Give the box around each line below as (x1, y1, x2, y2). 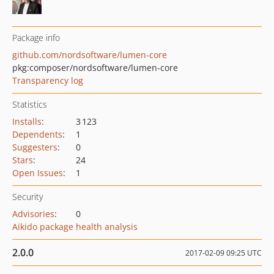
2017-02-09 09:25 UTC (185, 248, 262, 258)
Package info (12, 32, 60, 43)
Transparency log (12, 75, 83, 86)
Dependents (12, 128, 62, 140)
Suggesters (12, 141, 57, 153)
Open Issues (12, 167, 63, 179)
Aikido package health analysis (12, 221, 138, 232)
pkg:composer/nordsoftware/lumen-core (12, 62, 178, 73)
